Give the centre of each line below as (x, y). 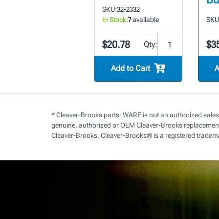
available (145, 20)
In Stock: (115, 20)
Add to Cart (130, 68)
